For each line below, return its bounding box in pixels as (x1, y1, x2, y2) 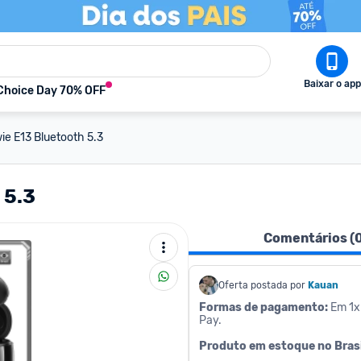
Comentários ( (263, 230, 355, 246)
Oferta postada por (218, 280, 305, 291)
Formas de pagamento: (199, 301, 328, 314)
